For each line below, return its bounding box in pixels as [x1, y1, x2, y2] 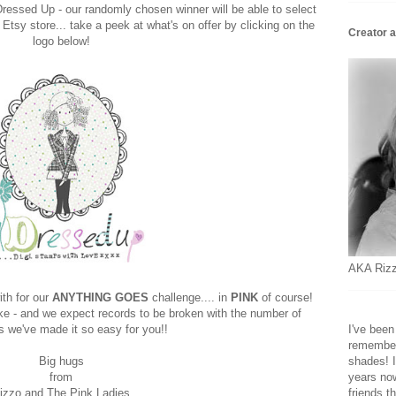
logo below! [32, 34, 90, 48]
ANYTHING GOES [52, 290, 148, 304]
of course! [258, 290, 313, 304]
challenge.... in [148, 290, 227, 304]
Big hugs [38, 354, 84, 368]
